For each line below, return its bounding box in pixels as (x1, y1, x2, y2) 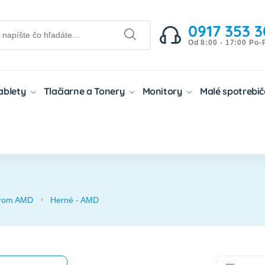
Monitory (142, 85, 185, 97)
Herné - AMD (50, 195, 99, 205)
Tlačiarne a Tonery (43, 85, 127, 97)
